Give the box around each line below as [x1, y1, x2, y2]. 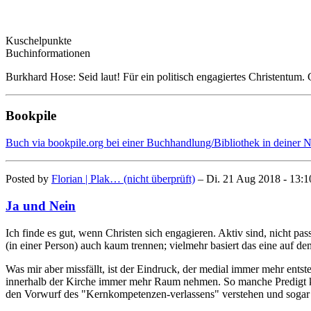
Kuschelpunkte [6, 34, 72, 47]
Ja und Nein [6, 198, 76, 213]
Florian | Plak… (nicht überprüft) [51, 173, 195, 185]
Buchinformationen [6, 47, 90, 59]
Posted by [6, 173, 51, 185]
